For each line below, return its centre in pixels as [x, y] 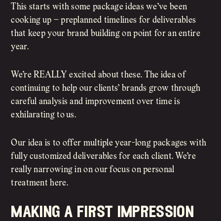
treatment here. [39, 184]
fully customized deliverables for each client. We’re [103, 157]
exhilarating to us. [44, 115]
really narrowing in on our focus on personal [93, 170]
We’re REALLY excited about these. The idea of [98, 75]
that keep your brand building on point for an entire [106, 34]
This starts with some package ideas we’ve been [99, 7]
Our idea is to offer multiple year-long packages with [109, 144]
